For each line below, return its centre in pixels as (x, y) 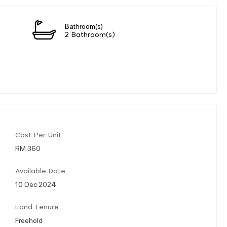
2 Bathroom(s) (90, 35)
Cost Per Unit (38, 135)
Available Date (40, 171)
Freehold (29, 220)
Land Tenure (37, 207)
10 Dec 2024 (36, 184)
